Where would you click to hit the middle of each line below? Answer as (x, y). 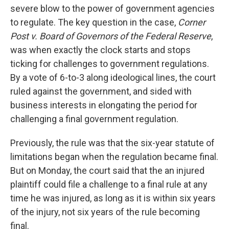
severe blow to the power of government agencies (112, 8)
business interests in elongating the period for (104, 105)
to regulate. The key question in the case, (94, 22)
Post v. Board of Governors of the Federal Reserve (111, 36)
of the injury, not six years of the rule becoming (105, 212)
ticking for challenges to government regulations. (110, 64)
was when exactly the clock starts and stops (100, 50)
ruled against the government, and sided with (101, 91)
